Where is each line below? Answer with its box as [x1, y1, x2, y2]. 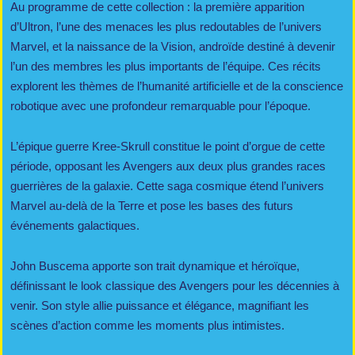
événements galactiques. [10, 219, 139, 232]
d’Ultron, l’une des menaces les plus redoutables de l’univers [10, 20, 322, 33]
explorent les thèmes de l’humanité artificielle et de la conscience [10, 79, 343, 93]
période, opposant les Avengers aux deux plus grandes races [10, 159, 326, 173]
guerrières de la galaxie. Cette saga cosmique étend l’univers [10, 179, 324, 193]
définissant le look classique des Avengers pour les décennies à [10, 279, 339, 292]
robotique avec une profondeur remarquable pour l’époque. [10, 99, 311, 113]
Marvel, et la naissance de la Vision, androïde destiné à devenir [10, 40, 335, 53]
